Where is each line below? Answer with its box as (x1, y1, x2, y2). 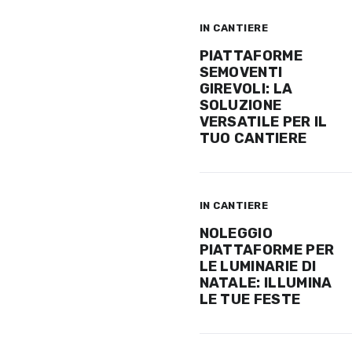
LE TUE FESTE (199, 290, 301, 308)
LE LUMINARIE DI (199, 257, 317, 275)
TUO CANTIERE (199, 129, 307, 147)
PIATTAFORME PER (199, 240, 335, 258)
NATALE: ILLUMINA (199, 273, 332, 291)
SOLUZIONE (199, 96, 282, 114)
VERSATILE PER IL (199, 112, 328, 130)
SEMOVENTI (199, 63, 283, 81)
